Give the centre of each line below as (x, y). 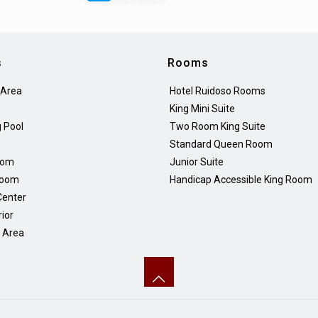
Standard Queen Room (221, 144)
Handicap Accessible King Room (241, 180)
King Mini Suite (203, 109)
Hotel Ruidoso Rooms (218, 91)
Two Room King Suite (218, 126)
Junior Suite (197, 162)
